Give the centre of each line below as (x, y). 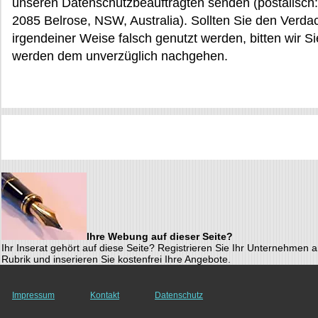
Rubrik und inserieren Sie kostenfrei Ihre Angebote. (116, 259)
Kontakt (105, 295)
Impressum (33, 295)
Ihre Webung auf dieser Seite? (160, 236)
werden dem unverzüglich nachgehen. (120, 56)
